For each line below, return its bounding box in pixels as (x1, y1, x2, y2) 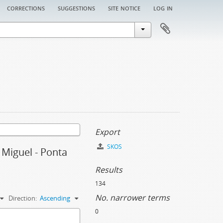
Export (95, 126, 120, 137)
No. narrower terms (95, 192, 170, 203)
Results (95, 164, 122, 175)
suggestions (58, 2, 95, 13)
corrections (7, 2, 45, 13)
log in (153, 2, 173, 13)
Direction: (8, 194, 37, 203)
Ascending (40, 194, 70, 203)
